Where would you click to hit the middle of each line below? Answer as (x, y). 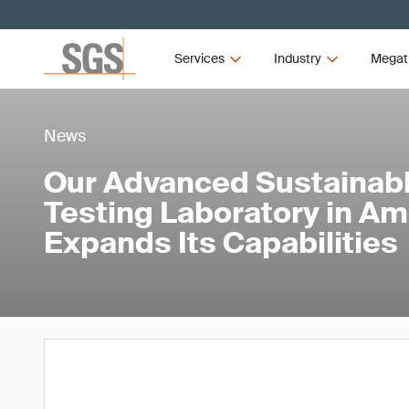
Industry (297, 58)
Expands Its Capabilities (221, 242)
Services (200, 58)
